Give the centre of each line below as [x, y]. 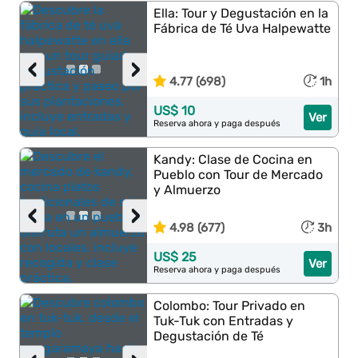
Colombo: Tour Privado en [230, 306]
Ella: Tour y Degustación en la [241, 13]
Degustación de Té [209, 336]
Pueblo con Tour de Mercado [239, 175]
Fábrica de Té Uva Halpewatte [243, 28]
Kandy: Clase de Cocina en [233, 159]
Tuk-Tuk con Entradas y [224, 321]
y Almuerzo [187, 190]
